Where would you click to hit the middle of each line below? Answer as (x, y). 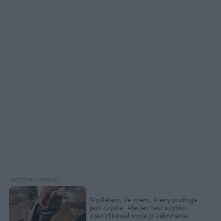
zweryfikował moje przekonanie (138, 215)
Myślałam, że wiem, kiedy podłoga (143, 200)
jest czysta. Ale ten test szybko (138, 207)
